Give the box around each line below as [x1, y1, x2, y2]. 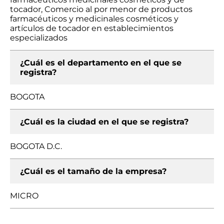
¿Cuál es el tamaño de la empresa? [20, 166, 166, 176]
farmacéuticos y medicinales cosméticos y [10, 14, 178, 23]
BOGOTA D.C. [10, 141, 62, 151]
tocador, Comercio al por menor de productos [10, 4, 192, 14]
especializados [10, 33, 67, 42]
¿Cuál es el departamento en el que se [20, 58, 181, 67]
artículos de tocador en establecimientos [10, 23, 173, 33]
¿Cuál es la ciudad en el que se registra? [20, 117, 188, 126]
